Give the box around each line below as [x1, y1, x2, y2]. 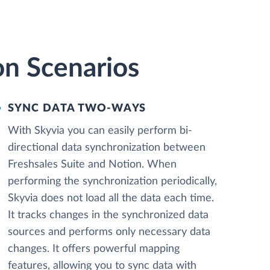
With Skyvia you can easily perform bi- [7, 125, 192, 136]
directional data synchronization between [7, 142, 206, 153]
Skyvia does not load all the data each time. [7, 193, 214, 204]
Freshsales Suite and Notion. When [7, 159, 177, 170]
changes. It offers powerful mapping [7, 243, 180, 254]
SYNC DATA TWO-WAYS [7, 103, 146, 114]
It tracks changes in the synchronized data [7, 210, 209, 221]
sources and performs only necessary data [7, 227, 210, 237]
